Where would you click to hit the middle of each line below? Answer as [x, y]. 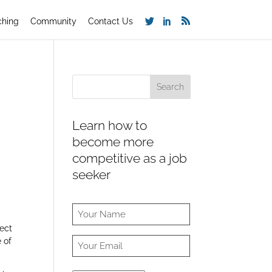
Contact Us [110, 21]
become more [113, 142]
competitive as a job [130, 158]
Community [53, 21]
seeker [92, 175]
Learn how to [110, 125]
